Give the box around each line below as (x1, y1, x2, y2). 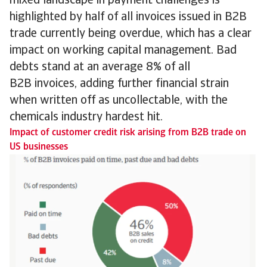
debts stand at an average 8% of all (10, 61, 190, 73)
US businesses (10, 142, 68, 152)
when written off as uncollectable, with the (10, 95, 228, 107)
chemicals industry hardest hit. (10, 111, 163, 123)
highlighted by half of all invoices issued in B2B (10, 11, 247, 23)
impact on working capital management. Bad (10, 45, 237, 57)
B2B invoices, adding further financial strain (10, 78, 229, 90)
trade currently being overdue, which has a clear (10, 28, 252, 40)
